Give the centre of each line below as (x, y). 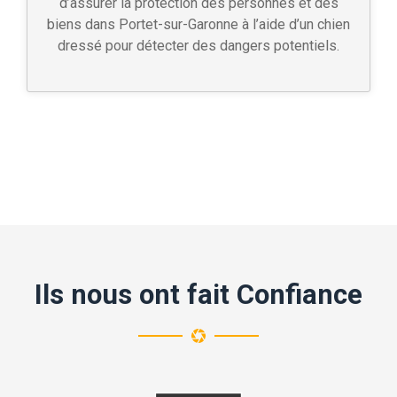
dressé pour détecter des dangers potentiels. (198, 45)
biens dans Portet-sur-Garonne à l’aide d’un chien (198, 24)
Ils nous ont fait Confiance (198, 294)
